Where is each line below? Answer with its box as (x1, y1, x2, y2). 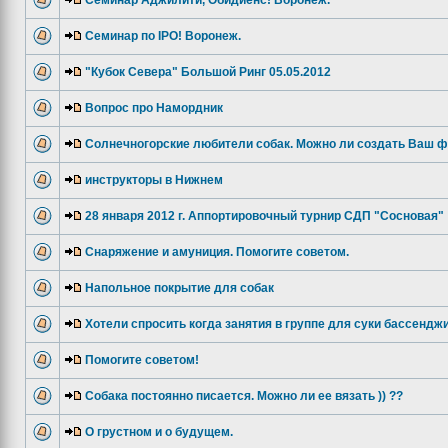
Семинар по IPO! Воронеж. (85, 29, 241, 43)
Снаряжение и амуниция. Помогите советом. (85, 245, 349, 259)
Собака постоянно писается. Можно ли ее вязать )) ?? (85, 389, 403, 403)
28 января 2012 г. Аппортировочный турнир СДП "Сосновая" (85, 209, 444, 223)
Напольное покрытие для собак (85, 281, 274, 295)
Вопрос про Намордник (85, 101, 223, 115)
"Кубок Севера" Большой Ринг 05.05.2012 (85, 65, 331, 79)
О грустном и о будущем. (85, 425, 233, 439)
